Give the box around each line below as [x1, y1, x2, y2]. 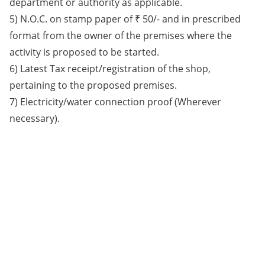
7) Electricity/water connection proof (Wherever [9, 95, 221, 109]
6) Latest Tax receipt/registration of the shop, [9, 62, 211, 76]
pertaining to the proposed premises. [9, 79, 177, 92]
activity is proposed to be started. [9, 46, 159, 59]
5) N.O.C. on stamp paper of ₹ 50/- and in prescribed [9, 12, 241, 26]
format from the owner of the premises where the [9, 29, 232, 43]
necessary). [9, 112, 60, 125]
